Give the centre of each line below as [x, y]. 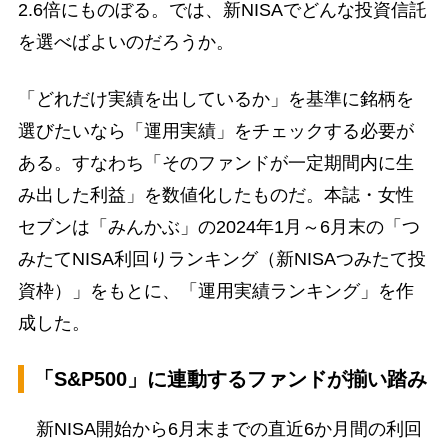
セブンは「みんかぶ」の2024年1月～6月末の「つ [218, 227]
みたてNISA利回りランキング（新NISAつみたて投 [221, 259]
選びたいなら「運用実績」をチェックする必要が [215, 131]
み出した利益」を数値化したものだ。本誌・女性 [215, 195]
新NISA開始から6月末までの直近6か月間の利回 [219, 428]
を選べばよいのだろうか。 [125, 42]
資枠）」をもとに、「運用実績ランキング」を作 [215, 291]
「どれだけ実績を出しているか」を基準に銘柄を [215, 99]
